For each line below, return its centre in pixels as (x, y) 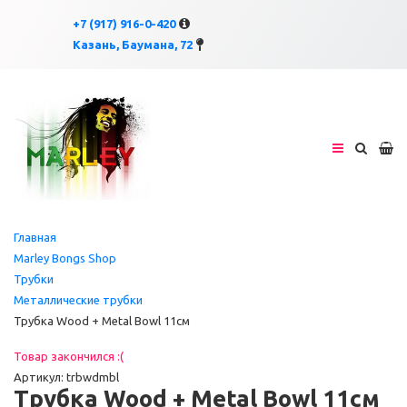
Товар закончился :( (69, 356)
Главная (35, 237)
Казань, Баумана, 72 (133, 45)
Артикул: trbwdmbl (66, 377)
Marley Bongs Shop (65, 258)
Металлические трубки (78, 300)
